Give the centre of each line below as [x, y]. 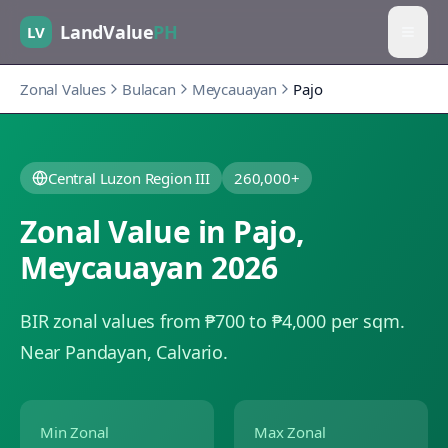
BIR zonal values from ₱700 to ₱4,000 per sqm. [212, 321]
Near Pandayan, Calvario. [124, 352]
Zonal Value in [127, 231]
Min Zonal [74, 432]
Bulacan [148, 89]
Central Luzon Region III [129, 178]
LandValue [107, 31]
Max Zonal [290, 432]
